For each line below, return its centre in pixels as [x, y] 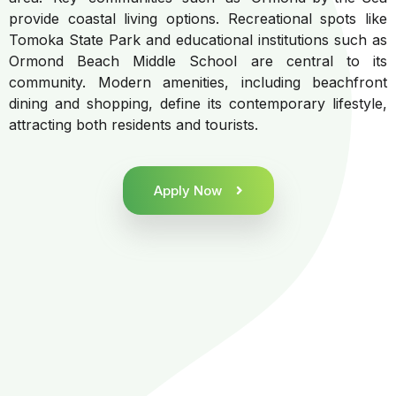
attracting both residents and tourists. [133, 125]
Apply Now [187, 190]
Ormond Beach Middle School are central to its [198, 61]
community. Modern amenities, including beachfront [198, 83]
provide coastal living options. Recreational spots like [198, 19]
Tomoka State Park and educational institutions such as [198, 40]
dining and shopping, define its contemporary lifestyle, [198, 104]
